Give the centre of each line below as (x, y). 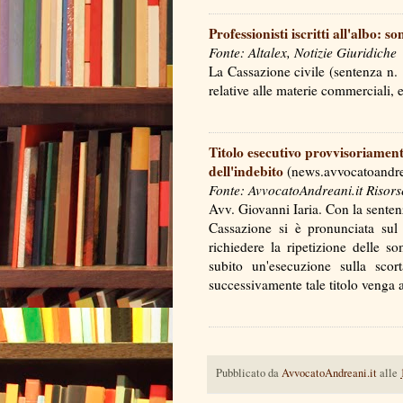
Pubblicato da (249, 372)
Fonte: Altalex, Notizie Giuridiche (303, 52)
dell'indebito (246, 170)
